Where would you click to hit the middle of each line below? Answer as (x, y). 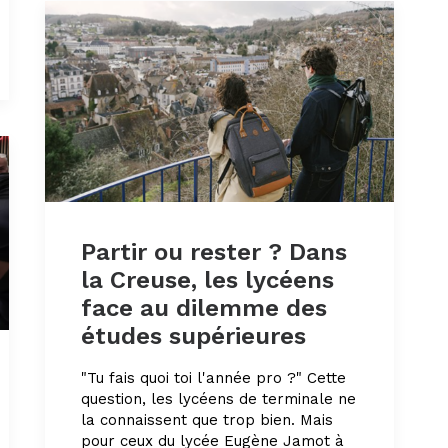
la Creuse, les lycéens (207, 279)
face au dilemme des (204, 307)
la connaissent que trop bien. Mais (207, 419)
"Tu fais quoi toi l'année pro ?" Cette (213, 377)
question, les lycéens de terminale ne (218, 398)
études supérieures (193, 335)
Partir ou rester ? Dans (214, 251)
